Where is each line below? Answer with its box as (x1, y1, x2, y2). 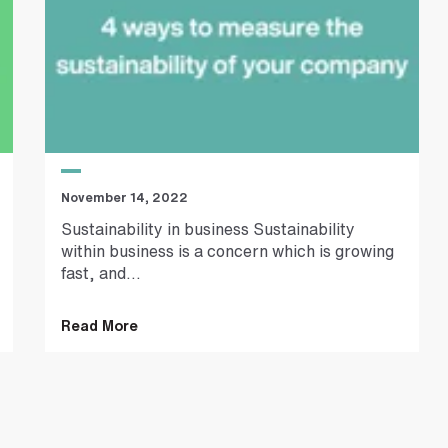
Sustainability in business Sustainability (61, 221, 356, 238)
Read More (61, 318, 139, 334)
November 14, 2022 (61, 190, 189, 204)
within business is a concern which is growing (61, 243, 395, 260)
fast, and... (61, 265, 142, 282)
